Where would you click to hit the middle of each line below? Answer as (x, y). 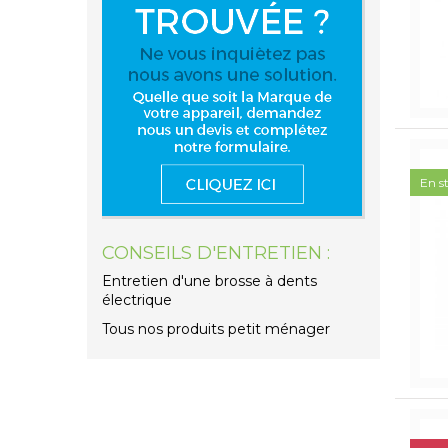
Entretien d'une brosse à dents (209, 281)
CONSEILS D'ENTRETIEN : (216, 253)
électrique (137, 300)
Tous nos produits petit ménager (216, 329)
